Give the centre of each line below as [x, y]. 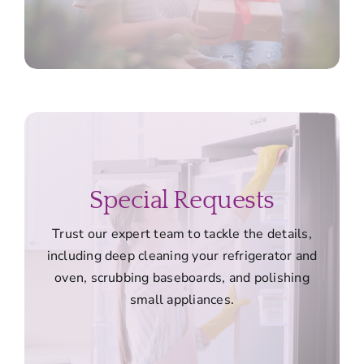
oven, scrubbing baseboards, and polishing [182, 278]
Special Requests [182, 201]
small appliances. [182, 300]
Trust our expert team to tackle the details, [182, 234]
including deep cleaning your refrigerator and [182, 256]
